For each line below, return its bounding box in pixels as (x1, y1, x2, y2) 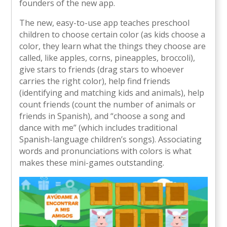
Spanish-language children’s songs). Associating (19, 134, 202, 145)
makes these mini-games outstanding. (19, 157, 165, 169)
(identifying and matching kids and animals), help (19, 87, 205, 99)
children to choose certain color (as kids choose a (19, 29, 206, 41)
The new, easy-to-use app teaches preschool (19, 17, 190, 29)
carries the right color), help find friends (19, 75, 171, 87)
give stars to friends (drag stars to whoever (19, 64, 184, 75)
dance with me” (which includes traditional (19, 122, 178, 134)
